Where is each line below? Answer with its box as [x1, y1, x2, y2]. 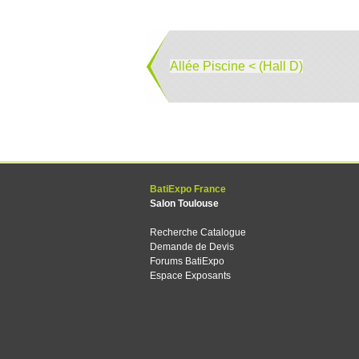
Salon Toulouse [150, 198, 219, 209]
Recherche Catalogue [150, 227, 246, 238]
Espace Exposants [150, 270, 231, 281]
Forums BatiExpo [150, 256, 224, 267]
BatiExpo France [150, 184, 226, 195]
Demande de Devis [150, 241, 234, 252]
